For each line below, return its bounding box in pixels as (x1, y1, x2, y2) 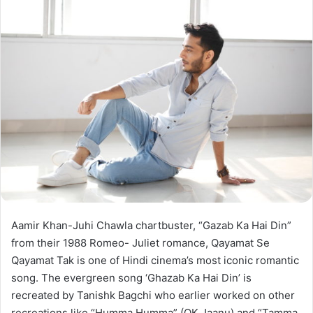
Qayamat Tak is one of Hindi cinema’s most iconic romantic (11, 254, 299, 268)
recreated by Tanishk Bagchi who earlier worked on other (11, 289, 295, 303)
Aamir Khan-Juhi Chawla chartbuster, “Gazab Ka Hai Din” (11, 219, 291, 233)
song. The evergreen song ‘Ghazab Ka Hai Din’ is (11, 271, 252, 285)
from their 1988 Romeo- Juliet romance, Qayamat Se (11, 236, 270, 250)
